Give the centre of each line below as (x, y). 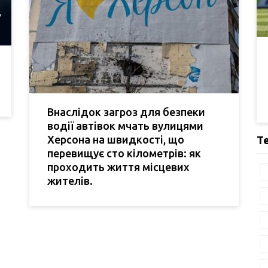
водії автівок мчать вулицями (125, 126)
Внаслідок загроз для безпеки (126, 112)
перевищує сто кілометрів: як (124, 153)
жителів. (70, 181)
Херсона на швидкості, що (116, 140)
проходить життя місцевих (118, 167)
